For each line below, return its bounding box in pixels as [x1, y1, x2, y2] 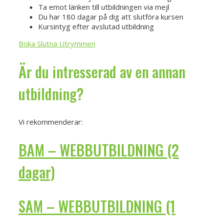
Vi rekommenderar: [19, 116, 83, 127]
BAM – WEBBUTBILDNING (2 [19, 138, 179, 161]
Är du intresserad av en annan [19, 61, 185, 83]
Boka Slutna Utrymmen [19, 39, 95, 49]
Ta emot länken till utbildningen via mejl [38, 2, 169, 12]
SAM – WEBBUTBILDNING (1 [19, 195, 175, 217]
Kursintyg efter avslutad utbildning [38, 22, 154, 32]
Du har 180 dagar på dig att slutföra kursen [38, 12, 183, 22]
